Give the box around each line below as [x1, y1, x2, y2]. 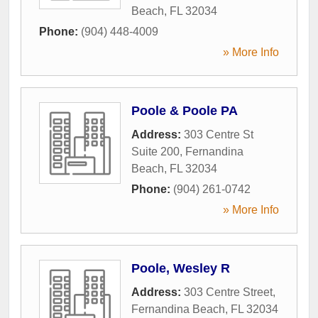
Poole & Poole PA [131, 103, 238, 118]
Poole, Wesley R [131, 261, 230, 275]
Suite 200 [131, 145, 180, 158]
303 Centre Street [184, 285, 273, 298]
